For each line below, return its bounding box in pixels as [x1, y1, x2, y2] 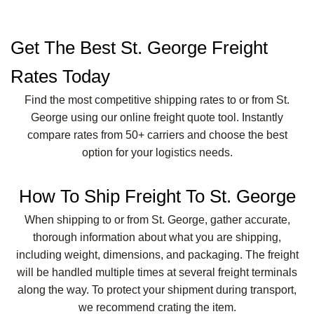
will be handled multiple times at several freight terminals [17, 266, 297, 278]
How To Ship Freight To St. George [18, 185, 296, 207]
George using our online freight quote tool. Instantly [31, 111, 283, 123]
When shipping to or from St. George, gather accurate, [24, 213, 290, 226]
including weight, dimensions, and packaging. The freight [15, 248, 299, 261]
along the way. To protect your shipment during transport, [18, 283, 296, 296]
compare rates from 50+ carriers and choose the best [27, 128, 287, 141]
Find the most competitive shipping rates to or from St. [25, 93, 289, 106]
